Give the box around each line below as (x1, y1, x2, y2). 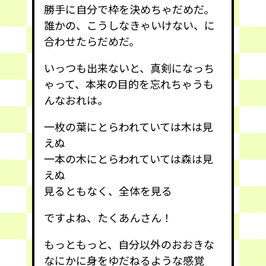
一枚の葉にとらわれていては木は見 (44, 118, 213, 134)
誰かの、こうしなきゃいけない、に (44, 17, 215, 33)
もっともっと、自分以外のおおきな (44, 236, 214, 252)
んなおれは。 (44, 91, 108, 107)
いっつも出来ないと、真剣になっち (44, 59, 214, 75)
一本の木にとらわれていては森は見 (44, 150, 213, 166)
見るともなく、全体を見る (44, 182, 172, 198)
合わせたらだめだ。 (44, 33, 140, 49)
